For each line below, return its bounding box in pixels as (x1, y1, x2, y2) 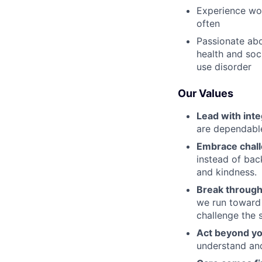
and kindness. (196, 166, 257, 178)
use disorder (196, 60, 251, 73)
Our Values (178, 87, 233, 99)
